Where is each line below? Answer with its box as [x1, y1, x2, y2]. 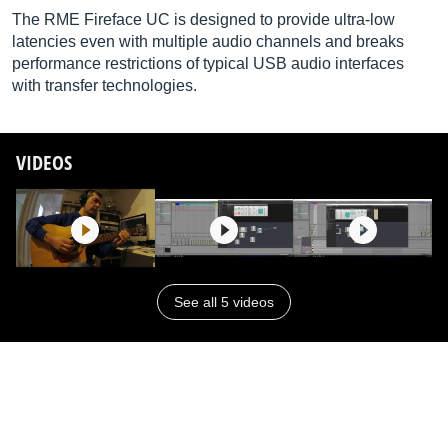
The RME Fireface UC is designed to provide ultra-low [12, 11, 395, 28]
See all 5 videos [174, 294, 274, 310]
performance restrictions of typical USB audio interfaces [12, 55, 404, 72]
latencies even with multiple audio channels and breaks [12, 33, 404, 50]
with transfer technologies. [12, 77, 197, 94]
